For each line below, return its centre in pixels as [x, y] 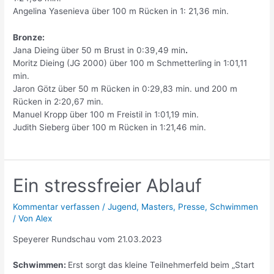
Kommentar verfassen [57, 206]
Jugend [122, 206]
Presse [192, 206]
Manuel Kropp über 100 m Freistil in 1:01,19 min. [106, 115]
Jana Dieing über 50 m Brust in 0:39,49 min [99, 50]
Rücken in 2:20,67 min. [58, 102]
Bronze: [29, 38]
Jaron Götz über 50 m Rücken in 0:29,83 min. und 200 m [125, 89]
